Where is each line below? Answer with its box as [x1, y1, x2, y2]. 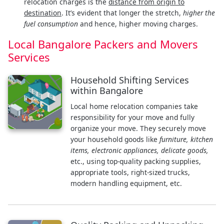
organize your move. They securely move [70, 123, 206, 133]
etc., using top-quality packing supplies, [70, 156, 201, 166]
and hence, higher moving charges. [78, 18, 198, 28]
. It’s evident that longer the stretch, [61, 7, 183, 17]
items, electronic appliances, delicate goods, [70, 145, 208, 155]
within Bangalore [70, 84, 143, 96]
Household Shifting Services [70, 73, 189, 86]
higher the [183, 7, 215, 17]
